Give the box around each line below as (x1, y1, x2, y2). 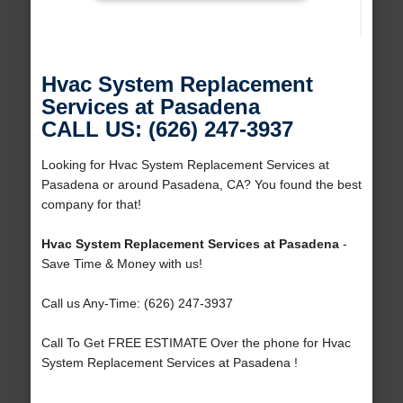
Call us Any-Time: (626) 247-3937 (40, 296, 233, 311)
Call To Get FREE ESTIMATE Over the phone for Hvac (40, 336, 351, 351)
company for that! (40, 197, 141, 212)
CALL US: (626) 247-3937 (40, 117, 293, 142)
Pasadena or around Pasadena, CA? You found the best (40, 177, 362, 193)
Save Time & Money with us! (40, 256, 202, 272)
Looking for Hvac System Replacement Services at (40, 157, 329, 173)
